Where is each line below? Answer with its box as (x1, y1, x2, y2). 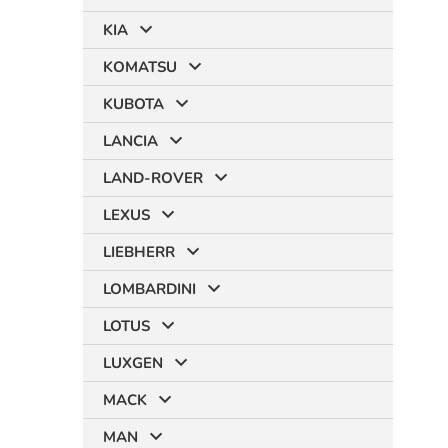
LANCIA (103, 131, 158, 151)
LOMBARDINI (103, 279, 196, 299)
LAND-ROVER (103, 168, 203, 188)
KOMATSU (103, 57, 177, 77)
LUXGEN (103, 353, 163, 373)
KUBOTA (103, 94, 164, 114)
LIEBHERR (103, 242, 175, 262)
